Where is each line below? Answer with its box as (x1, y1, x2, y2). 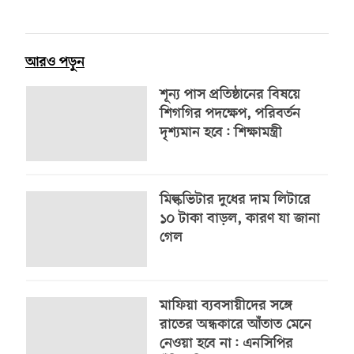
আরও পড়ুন (25, 53, 85, 72)
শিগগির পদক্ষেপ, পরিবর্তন (159, 104, 300, 123)
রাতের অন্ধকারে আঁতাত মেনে (159, 315, 311, 334)
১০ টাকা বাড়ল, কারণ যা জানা (159, 210, 320, 229)
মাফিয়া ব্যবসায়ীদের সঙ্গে (159, 296, 292, 315)
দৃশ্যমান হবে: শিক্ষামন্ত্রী (159, 123, 282, 142)
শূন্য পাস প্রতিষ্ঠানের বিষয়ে (159, 85, 300, 104)
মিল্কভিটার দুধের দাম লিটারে (159, 191, 311, 210)
